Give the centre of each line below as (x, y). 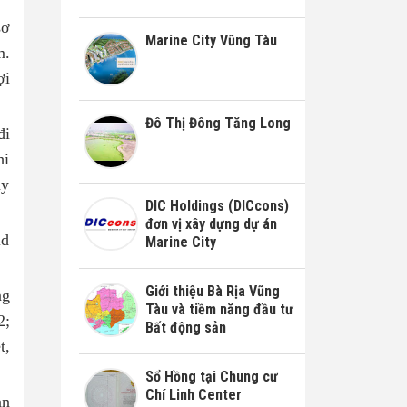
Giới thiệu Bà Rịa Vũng (212, 291)
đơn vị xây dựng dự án (211, 223)
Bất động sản (185, 327)
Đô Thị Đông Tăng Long (218, 123)
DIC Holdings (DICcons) (217, 205)
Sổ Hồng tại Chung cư (211, 377)
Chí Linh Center (193, 395)
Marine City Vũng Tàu (211, 41)
